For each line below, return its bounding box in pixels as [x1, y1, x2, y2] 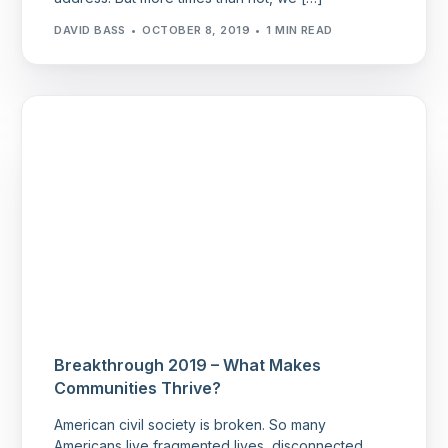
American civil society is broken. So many [54, 416, 327, 434]
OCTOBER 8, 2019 [142, 22, 250, 37]
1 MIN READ [266, 22, 333, 37]
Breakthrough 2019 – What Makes [54, 355, 322, 376]
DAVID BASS [54, 22, 126, 37]
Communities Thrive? [54, 378, 222, 399]
